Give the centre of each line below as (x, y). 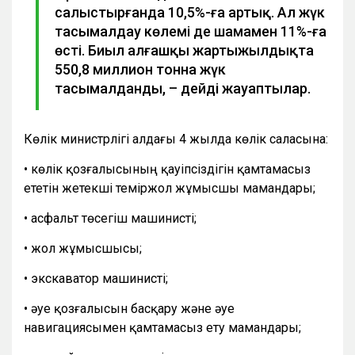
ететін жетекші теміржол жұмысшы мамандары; (170, 188)
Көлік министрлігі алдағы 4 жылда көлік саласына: (176, 139)
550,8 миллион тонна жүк (140, 69)
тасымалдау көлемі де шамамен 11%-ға (191, 31)
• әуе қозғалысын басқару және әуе (129, 308)
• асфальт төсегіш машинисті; (110, 218)
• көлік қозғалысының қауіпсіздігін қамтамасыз (167, 169)
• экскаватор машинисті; (96, 278)
